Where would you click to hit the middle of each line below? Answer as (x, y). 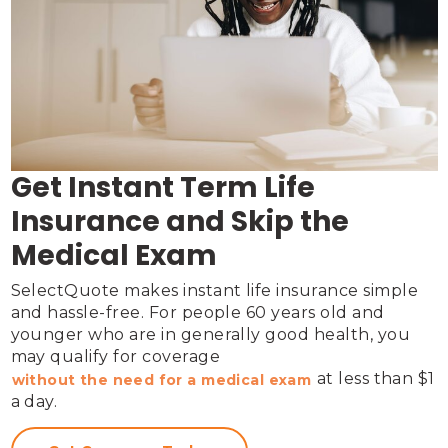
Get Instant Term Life (162, 188)
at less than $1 (373, 379)
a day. (34, 401)
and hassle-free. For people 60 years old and (197, 313)
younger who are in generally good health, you (210, 335)
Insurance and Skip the (179, 222)
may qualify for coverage (117, 357)
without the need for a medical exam (161, 379)
